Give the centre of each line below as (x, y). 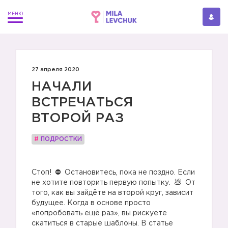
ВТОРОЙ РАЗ (78, 118)
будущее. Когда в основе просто (91, 203)
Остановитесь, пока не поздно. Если (129, 173)
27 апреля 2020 (55, 70)
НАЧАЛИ (62, 87)
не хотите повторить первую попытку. (102, 183)
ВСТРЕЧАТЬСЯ (82, 103)
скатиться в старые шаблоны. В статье (102, 223)
